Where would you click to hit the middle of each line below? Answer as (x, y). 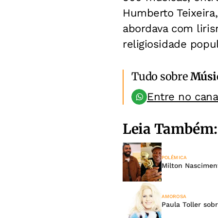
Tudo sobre (161, 76)
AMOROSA (174, 196)
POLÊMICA (174, 157)
